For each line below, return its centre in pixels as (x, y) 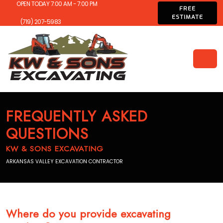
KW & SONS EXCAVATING (55, 149)
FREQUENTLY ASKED (77, 116)
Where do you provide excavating (88, 214)
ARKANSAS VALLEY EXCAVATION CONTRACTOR (64, 162)
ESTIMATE (187, 17)
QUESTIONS (47, 134)
